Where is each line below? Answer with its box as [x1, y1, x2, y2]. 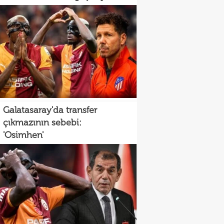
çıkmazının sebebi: [3, 117, 81, 128]
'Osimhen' [3, 129, 43, 140]
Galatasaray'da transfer [3, 104, 97, 115]
